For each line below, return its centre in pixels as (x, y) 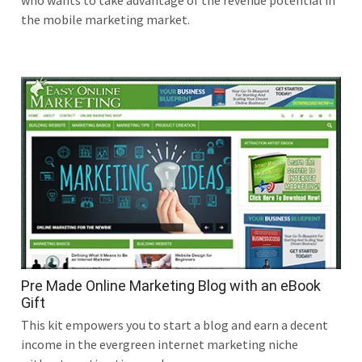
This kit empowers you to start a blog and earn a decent (175, 324)
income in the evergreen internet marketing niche (160, 344)
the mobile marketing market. (105, 20)
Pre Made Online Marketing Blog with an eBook (171, 285)
